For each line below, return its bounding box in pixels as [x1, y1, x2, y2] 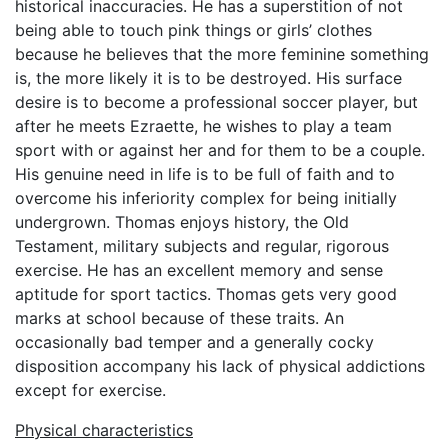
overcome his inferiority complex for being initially [15, 188, 397, 208]
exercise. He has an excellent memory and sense [15, 260, 383, 280]
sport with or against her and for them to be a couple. [15, 140, 425, 160]
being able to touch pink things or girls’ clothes [15, 20, 372, 40]
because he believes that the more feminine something [15, 44, 429, 64]
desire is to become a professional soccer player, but [15, 92, 418, 112]
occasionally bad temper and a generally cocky [15, 332, 374, 352]
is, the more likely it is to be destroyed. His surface [15, 68, 402, 88]
